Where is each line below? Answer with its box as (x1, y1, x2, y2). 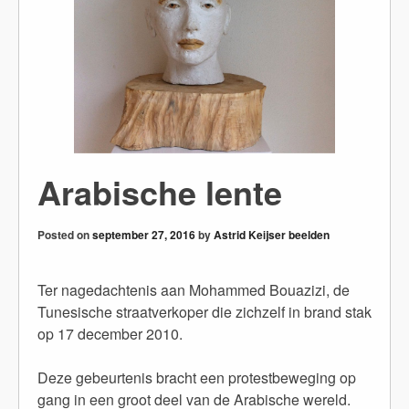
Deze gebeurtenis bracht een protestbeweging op (37, 367, 356, 389)
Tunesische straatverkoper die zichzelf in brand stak (37, 301, 372, 323)
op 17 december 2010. (37, 323, 183, 345)
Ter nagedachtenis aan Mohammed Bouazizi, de (37, 279, 350, 301)
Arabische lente (37, 168, 282, 216)
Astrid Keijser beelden (214, 226, 330, 244)
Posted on (37, 226, 92, 244)
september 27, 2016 (92, 226, 195, 244)
